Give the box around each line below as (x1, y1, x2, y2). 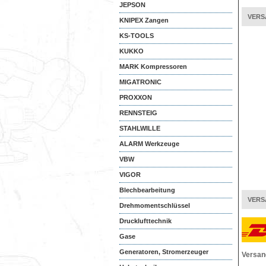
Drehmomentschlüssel (119, 202, 190, 209)
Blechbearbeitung (119, 186, 175, 194)
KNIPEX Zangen (119, 17, 169, 24)
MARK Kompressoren (119, 63, 187, 70)
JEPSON (119, 1, 145, 8)
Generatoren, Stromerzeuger (119, 248, 208, 255)
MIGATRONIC (119, 78, 161, 85)
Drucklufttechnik (119, 217, 172, 224)
